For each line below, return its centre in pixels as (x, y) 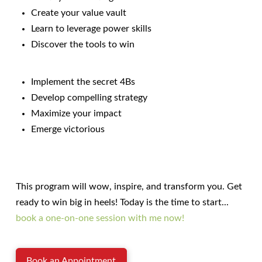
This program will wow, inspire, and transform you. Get (129, 186)
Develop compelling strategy (89, 97)
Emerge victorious (68, 129)
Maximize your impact (77, 113)
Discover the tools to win (83, 44)
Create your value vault (79, 13)
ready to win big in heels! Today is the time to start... (122, 202)
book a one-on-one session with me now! (100, 218)
